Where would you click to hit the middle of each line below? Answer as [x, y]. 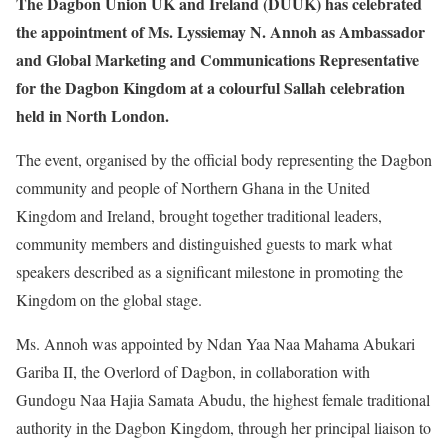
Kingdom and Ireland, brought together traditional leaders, [199, 215]
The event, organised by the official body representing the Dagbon [224, 159]
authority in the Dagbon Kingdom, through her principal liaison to [223, 427]
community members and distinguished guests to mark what [204, 243]
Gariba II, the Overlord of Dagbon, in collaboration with [193, 371]
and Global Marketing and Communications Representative [217, 59]
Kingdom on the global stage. [109, 299]
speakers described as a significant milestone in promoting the [209, 271]
